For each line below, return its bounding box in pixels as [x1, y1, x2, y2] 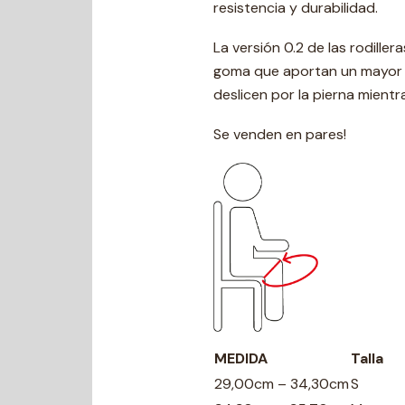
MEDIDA [214, 349, 268, 368]
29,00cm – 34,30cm [214, 374, 349, 393]
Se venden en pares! [213, 125, 346, 144]
